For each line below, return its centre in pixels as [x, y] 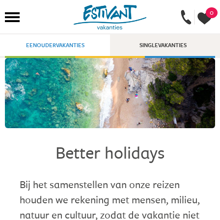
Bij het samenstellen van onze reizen [100, 184]
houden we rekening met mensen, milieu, [110, 199]
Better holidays [110, 152]
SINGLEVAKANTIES [163, 45]
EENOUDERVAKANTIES [55, 45]
